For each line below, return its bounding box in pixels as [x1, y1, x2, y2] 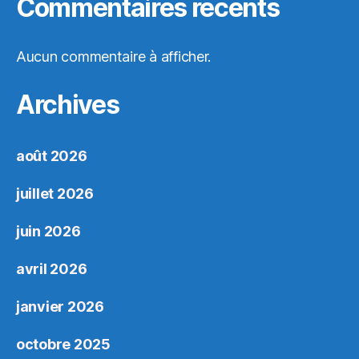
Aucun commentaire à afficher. [16, 48, 212, 65]
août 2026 [16, 147, 87, 164]
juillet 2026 [16, 185, 94, 202]
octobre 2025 [16, 336, 111, 353]
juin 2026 [16, 223, 81, 240]
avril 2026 [16, 260, 87, 277]
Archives [16, 89, 119, 120]
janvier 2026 [16, 298, 104, 315]
